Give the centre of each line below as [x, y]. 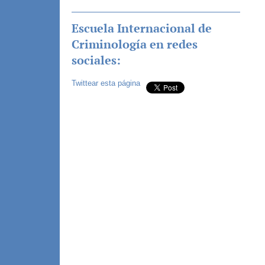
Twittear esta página [106, 83]
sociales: [96, 60]
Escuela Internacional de [141, 28]
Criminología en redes [134, 44]
